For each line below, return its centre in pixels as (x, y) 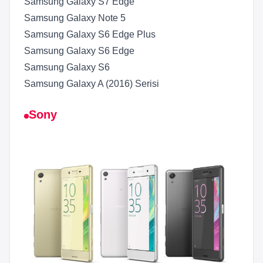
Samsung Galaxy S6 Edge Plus (90, 35)
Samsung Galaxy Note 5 (75, 18)
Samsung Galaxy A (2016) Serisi (92, 84)
